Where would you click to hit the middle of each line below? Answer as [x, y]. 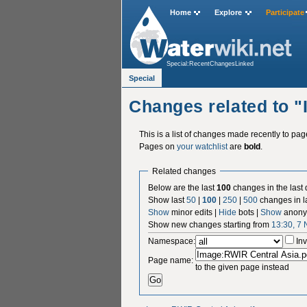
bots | [249, 212]
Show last [168, 200]
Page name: [171, 260]
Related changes [184, 171]
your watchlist [202, 146]
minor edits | [194, 212]
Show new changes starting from [210, 224]
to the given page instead [243, 267]
